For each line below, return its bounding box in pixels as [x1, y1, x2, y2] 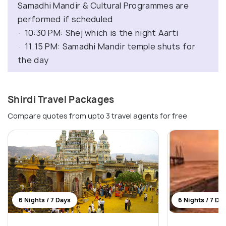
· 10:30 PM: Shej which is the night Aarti [18, 27, 179, 39]
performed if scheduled [18, 14, 113, 25]
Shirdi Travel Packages [8, 93, 115, 106]
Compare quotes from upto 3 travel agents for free [8, 111, 187, 121]
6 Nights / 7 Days [19, 196, 71, 205]
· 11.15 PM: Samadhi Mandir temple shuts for [18, 41, 195, 52]
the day [18, 54, 51, 66]
